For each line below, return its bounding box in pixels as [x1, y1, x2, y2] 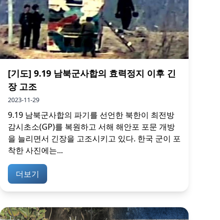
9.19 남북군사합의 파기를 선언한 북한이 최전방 [8, 109, 174, 120]
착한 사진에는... [8, 144, 63, 156]
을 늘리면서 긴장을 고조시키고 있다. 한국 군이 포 [8, 133, 181, 144]
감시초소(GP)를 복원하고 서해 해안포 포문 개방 [8, 121, 175, 132]
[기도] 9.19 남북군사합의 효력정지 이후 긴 [8, 67, 176, 79]
